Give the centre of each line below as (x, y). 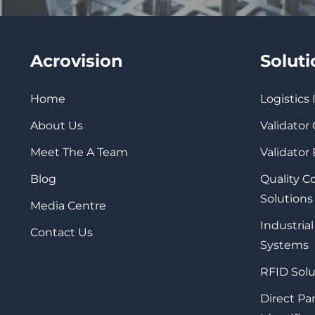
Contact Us (61, 233)
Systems (285, 245)
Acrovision (76, 60)
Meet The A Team (79, 153)
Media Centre (68, 206)
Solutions (287, 199)
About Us (56, 126)
